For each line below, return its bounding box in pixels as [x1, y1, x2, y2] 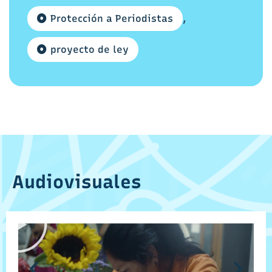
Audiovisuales [12, 170, 141, 193]
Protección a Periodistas [50, 12, 173, 24]
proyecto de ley [50, 43, 129, 55]
